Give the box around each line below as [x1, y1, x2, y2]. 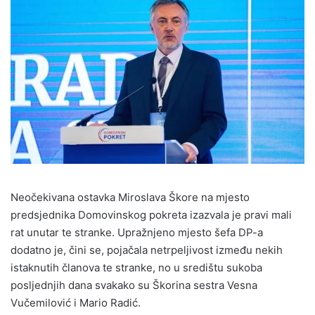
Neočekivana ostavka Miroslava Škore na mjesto [11, 190, 250, 204]
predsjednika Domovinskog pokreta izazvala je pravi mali [11, 207, 292, 221]
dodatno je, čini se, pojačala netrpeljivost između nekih [11, 243, 283, 257]
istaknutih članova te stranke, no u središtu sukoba [11, 260, 262, 274]
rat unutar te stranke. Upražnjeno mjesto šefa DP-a [11, 225, 263, 239]
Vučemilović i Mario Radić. [11, 295, 141, 309]
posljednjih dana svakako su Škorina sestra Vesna [11, 278, 257, 292]
